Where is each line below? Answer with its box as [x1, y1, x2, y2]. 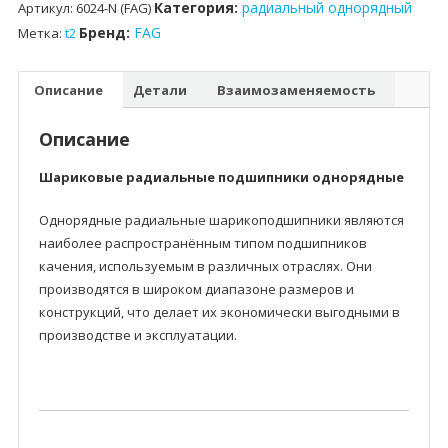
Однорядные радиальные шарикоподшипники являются [38, 211, 404, 230]
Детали [132, 80, 187, 99]
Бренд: [78, 23, 134, 43]
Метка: [17, 24, 65, 43]
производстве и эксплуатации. [38, 326, 237, 345]
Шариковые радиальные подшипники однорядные [38, 168, 404, 187]
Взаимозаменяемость [216, 80, 375, 99]
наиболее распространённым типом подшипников [38, 234, 367, 253]
